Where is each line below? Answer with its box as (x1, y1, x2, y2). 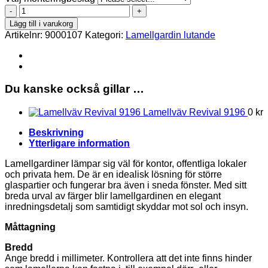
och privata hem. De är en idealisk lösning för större (5, 169, 222, 180)
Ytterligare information (29, 138, 130, 149)
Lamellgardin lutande (126, 29, 215, 40)
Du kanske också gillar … (5, 83, 144, 96)
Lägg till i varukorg (10, 19, 73, 28)
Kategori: (85, 29, 126, 40)
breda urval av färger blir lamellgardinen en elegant (5, 191, 221, 202)
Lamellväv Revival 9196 (143, 107, 245, 118)
